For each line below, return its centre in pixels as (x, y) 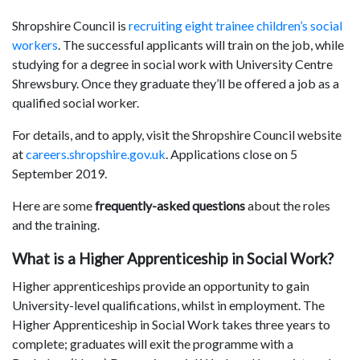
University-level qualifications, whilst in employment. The (168, 305)
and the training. (56, 225)
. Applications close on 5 (231, 154)
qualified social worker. (76, 103)
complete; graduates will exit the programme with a (153, 344)
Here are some (53, 206)
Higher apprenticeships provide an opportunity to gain (161, 286)
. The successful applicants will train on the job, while (201, 45)
